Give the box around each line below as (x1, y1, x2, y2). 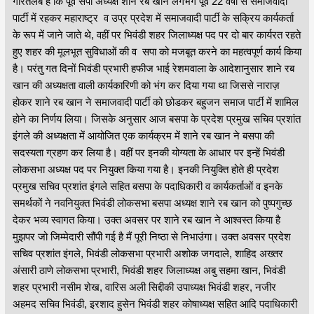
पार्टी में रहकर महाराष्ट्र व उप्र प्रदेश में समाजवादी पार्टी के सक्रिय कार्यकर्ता (12, 11, 294, 24)
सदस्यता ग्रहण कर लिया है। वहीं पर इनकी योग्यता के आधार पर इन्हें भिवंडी (12, 146, 285, 158)
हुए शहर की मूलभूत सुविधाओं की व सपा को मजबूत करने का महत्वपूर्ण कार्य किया (12, 45, 301, 57)
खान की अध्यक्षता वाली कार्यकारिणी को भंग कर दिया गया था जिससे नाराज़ (12, 78, 280, 91)
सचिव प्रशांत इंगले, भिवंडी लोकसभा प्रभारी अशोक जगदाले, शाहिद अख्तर (12, 247, 283, 259)
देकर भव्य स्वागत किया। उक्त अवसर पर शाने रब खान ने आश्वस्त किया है (12, 213, 280, 226)
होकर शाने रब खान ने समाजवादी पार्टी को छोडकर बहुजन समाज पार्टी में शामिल (12, 95, 299, 108)
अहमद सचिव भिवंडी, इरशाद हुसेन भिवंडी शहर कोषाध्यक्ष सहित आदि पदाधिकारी (12, 297, 297, 310)
